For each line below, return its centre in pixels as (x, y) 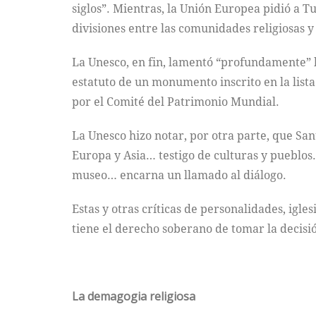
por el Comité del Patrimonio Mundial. (176, 102)
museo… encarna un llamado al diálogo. (179, 175)
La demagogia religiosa (134, 296)
